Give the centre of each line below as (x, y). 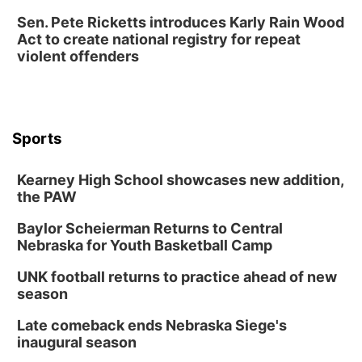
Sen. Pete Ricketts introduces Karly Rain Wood (181, 22)
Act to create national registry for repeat (159, 39)
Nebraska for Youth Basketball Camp (145, 245)
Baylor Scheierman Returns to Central (150, 228)
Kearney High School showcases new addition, (180, 180)
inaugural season (77, 342)
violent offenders (78, 56)
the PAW (47, 197)
